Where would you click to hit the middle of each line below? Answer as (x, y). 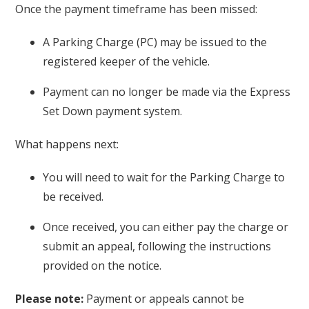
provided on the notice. (102, 266)
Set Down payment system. (113, 111)
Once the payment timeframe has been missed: (137, 9)
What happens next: (67, 144)
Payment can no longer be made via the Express (167, 92)
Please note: (50, 299)
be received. (73, 197)
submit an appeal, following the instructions (157, 247)
